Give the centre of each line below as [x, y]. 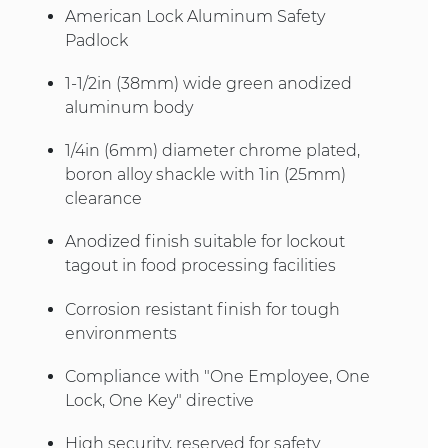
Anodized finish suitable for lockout [205, 242]
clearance [103, 199]
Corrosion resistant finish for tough [202, 309]
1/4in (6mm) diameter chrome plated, [212, 151]
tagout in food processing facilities [200, 266]
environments [121, 333]
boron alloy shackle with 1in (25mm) [205, 175]
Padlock [96, 40]
